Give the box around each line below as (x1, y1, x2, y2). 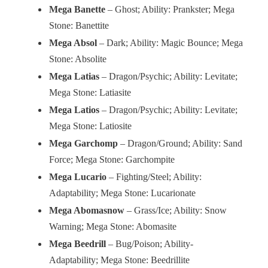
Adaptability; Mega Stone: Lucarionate (49, 188, 196, 199)
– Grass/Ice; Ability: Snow (124, 205, 227, 217)
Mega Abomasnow (49, 205, 124, 217)
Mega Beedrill (49, 239, 106, 250)
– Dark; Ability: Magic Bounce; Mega (97, 38, 243, 49)
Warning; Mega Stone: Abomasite (49, 221, 176, 233)
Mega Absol (49, 38, 97, 49)
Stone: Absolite (49, 54, 106, 65)
